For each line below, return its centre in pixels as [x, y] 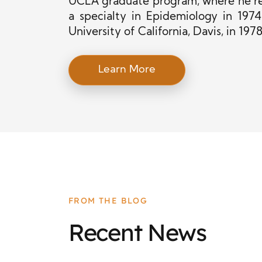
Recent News [137, 232]
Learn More [127, 70]
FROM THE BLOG [108, 201]
